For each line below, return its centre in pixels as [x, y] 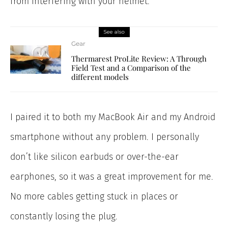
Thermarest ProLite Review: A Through [139, 59]
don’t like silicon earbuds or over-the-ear [94, 157]
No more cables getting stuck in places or [94, 197]
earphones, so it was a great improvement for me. [112, 177]
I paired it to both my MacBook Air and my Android [113, 117]
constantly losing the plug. [64, 217]
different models [100, 77]
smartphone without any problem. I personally [105, 137]
